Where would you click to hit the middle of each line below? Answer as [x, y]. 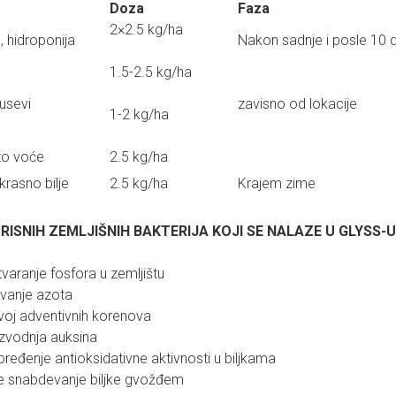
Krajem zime [276, 183]
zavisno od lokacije [295, 104]
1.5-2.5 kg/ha [150, 72]
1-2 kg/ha [137, 114]
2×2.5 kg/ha [144, 30]
